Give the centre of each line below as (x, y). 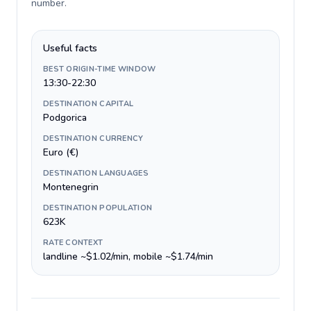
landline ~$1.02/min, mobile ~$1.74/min (128, 257)
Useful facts (70, 48)
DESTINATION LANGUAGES (96, 173)
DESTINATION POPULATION (98, 208)
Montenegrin (71, 187)
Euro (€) (61, 152)
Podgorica (65, 118)
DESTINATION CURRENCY (93, 138)
